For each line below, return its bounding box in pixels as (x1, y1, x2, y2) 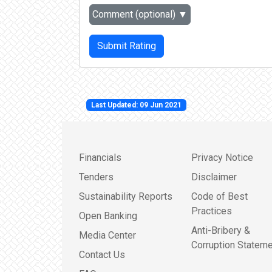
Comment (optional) (92, 8, 178, 20)
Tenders (79, 171, 114, 183)
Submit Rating (97, 39, 156, 52)
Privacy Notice (191, 151, 253, 163)
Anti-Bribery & (191, 224, 250, 236)
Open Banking (79, 209, 137, 222)
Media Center (79, 229, 136, 241)
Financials (79, 151, 121, 163)
